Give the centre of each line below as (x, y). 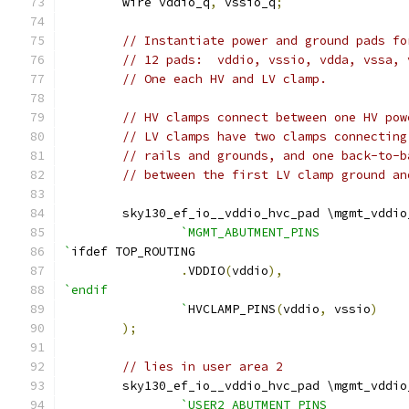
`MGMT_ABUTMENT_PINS (250, 232)
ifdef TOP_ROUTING (133, 252)
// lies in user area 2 (203, 367)
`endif (86, 290)
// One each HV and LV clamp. (225, 79)
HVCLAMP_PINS (232, 309)
